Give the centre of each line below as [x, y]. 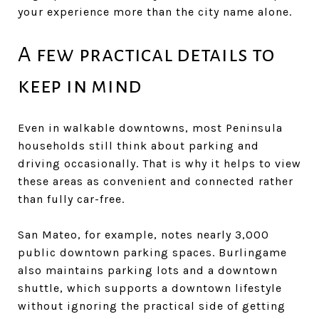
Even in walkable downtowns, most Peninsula [150, 127]
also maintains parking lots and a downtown [148, 270]
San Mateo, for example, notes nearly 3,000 [143, 234]
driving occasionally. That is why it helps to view [159, 163]
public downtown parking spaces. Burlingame [152, 252]
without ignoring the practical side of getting [152, 305]
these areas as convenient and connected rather [156, 181]
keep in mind [80, 85]
